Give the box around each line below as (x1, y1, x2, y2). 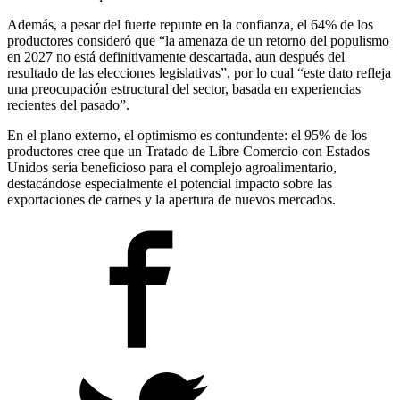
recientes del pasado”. (7, 96, 129, 112)
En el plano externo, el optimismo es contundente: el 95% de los (7, 127, 367, 143)
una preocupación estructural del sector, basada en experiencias (7, 80, 361, 96)
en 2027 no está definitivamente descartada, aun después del (7, 48, 345, 64)
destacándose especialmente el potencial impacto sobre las (7, 175, 332, 191)
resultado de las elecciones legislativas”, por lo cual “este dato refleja (7, 64, 391, 80)
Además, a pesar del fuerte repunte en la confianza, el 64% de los (7, 16, 373, 32)
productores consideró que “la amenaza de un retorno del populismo (7, 32, 389, 48)
